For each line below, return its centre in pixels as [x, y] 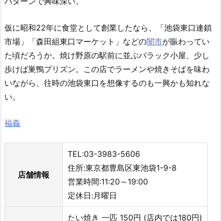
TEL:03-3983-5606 [104, 154]
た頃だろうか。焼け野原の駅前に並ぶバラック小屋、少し [107, 55]
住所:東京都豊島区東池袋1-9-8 [122, 167]
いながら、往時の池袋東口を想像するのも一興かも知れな [107, 83]
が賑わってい [186, 41]
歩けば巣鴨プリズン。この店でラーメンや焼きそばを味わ [107, 69]
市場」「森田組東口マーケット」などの [75, 41]
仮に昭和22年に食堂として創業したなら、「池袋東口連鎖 [108, 27]
